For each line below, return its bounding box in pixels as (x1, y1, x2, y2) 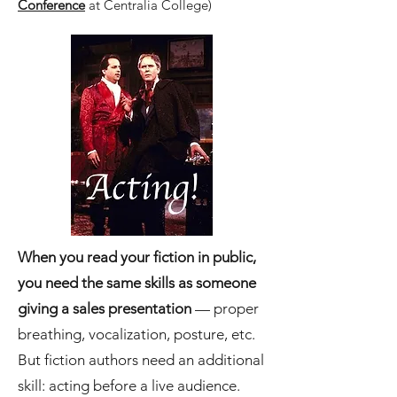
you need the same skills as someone (18, 274, 256, 292)
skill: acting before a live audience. (18, 377, 240, 394)
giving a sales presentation (18, 300, 195, 317)
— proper (195, 300, 259, 317)
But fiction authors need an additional (18, 351, 264, 369)
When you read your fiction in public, (18, 248, 256, 266)
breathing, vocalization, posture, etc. (18, 325, 255, 343)
